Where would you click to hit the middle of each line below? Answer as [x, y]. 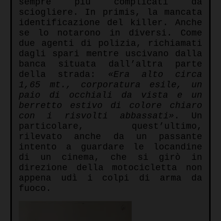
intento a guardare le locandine [110, 147]
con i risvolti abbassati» [96, 116]
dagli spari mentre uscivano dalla [110, 54]
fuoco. [35, 189]
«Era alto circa [155, 75]
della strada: [63, 75]
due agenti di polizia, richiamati [110, 44]
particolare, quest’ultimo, [110, 127]
